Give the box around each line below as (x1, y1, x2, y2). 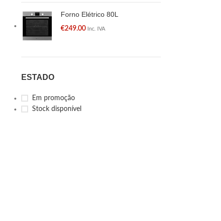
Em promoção (32, 95, 75, 102)
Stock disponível (32, 106, 81, 112)
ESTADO (21, 73, 54, 81)
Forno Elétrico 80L (60, 10, 118, 18)
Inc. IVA (87, 26, 105, 32)
